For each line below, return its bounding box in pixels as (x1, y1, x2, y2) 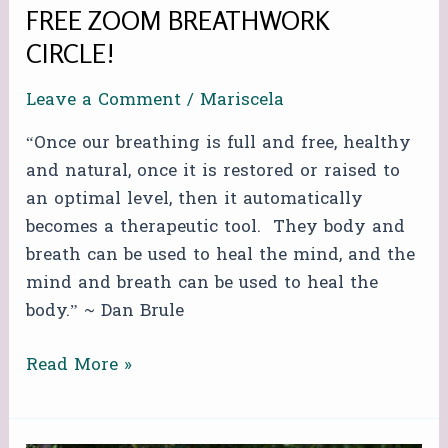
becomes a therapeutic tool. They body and (26, 211, 406, 243)
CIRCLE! (26, 37, 116, 69)
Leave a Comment (26, 84, 182, 116)
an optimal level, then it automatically (26, 183, 364, 215)
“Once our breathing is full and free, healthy (26, 127, 412, 159)
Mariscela (200, 84, 285, 116)
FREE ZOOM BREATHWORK (26, 4, 331, 36)
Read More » (26, 348, 133, 380)
